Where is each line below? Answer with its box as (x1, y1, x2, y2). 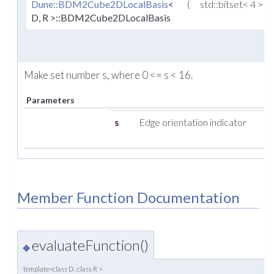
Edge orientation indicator (139, 116, 246, 128)
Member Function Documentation (17, 188, 240, 207)
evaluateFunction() (32, 236, 149, 254)
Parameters (26, 95, 75, 106)
